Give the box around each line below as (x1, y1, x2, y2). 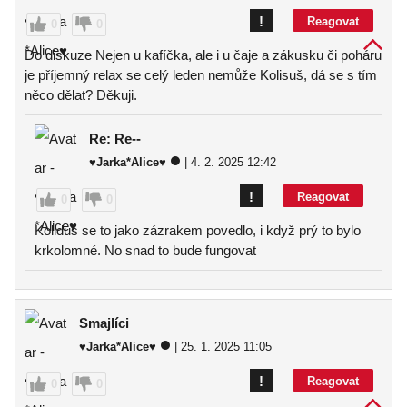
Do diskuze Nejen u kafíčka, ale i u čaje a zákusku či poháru (25, 47, 382, 63)
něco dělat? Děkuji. (25, 87, 137, 103)
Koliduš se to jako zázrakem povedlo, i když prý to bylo (35, 223, 361, 238)
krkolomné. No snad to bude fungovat (35, 243, 256, 258)
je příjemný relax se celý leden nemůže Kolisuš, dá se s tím (25, 67, 377, 83)
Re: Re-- (89, 131, 141, 146)
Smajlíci (79, 315, 129, 331)
